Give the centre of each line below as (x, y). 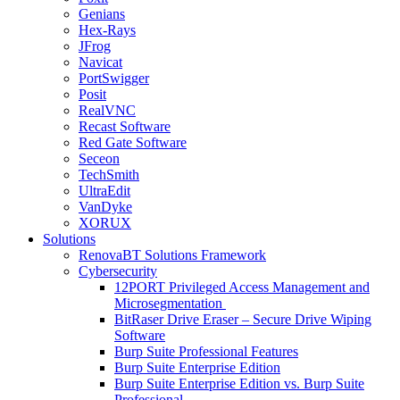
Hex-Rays (107, 29)
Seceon (99, 158)
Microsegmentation (170, 303)
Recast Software (125, 126)
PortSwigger (114, 78)
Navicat (100, 62)
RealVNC (107, 110)
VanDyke (105, 206)
